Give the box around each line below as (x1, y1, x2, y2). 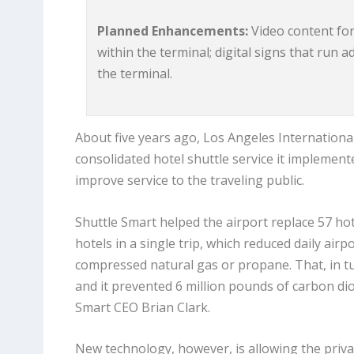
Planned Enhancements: (97, 22, 249, 40)
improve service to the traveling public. (74, 171, 304, 190)
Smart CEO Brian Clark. (74, 298, 210, 316)
